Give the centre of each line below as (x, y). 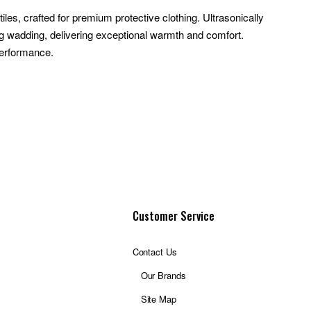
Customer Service (173, 216)
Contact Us (154, 252)
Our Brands (163, 275)
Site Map (158, 299)
